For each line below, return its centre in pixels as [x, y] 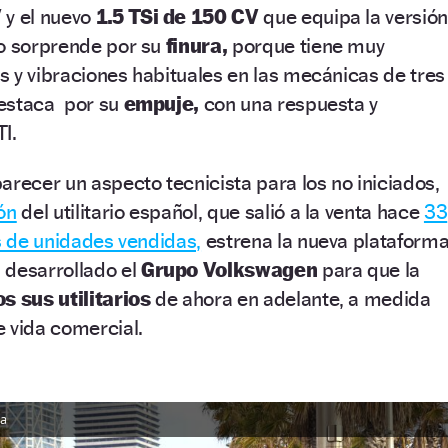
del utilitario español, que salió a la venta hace [220, 212]
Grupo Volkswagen [231, 270]
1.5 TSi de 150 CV [177, 17]
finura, [196, 46]
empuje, [159, 104]
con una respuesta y [289, 104]
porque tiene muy [306, 46]
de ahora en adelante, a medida [290, 299]
